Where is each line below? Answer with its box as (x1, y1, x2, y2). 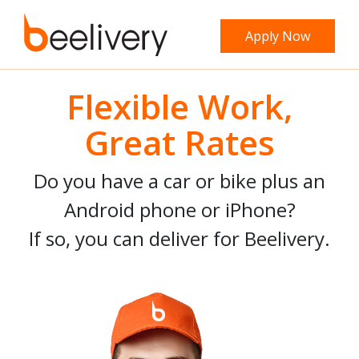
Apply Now (244, 27, 310, 45)
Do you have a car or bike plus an (34, 167, 325, 194)
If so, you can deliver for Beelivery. (29, 224, 330, 252)
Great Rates (84, 119, 275, 165)
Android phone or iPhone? (63, 196, 296, 223)
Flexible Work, (67, 83, 292, 129)
